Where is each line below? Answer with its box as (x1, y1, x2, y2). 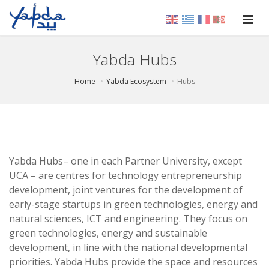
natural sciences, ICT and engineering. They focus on (9, 211, 247, 225)
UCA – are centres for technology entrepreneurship (9, 168, 242, 182)
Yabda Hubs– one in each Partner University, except (9, 154, 242, 168)
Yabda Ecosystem (106, 76, 166, 86)
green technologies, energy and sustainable (9, 226, 207, 240)
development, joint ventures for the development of (9, 183, 243, 196)
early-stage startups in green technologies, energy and (9, 197, 258, 211)
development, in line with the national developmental (9, 240, 247, 254)
